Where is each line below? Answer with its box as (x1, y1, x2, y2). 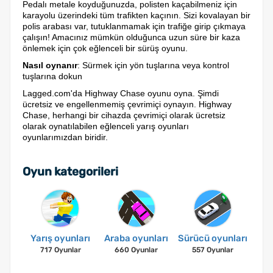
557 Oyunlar (191, 246, 233, 254)
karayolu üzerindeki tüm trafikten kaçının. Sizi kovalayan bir (23, 10, 250, 20)
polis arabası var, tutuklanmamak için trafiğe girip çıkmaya (23, 21, 246, 31)
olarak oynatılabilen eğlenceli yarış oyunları (23, 121, 189, 131)
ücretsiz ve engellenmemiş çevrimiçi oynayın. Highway (23, 99, 232, 109)
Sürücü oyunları (177, 233, 247, 244)
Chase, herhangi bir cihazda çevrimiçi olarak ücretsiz (23, 110, 225, 120)
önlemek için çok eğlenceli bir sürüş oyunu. (23, 43, 188, 53)
